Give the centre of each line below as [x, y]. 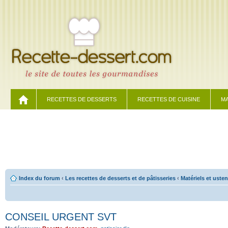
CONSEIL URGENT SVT [61, 217]
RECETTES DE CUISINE [169, 99]
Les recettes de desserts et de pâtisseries [120, 178]
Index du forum [39, 178]
